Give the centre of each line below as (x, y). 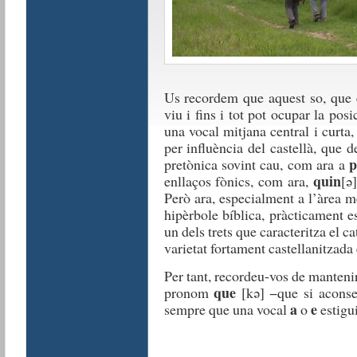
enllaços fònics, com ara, (238, 181)
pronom (189, 292)
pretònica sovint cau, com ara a (256, 164)
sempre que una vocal (227, 309)
